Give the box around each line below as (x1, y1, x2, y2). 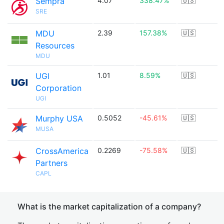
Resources (35, 40, 74, 50)
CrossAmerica (35, 146, 88, 156)
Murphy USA (35, 113, 83, 123)
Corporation (35, 83, 81, 93)
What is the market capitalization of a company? (17, 201, 201, 211)
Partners (35, 158, 67, 168)
